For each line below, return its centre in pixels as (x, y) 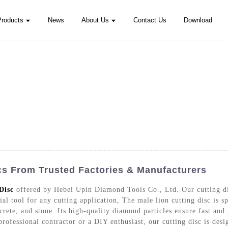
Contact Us (150, 20)
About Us (95, 20)
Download (198, 20)
